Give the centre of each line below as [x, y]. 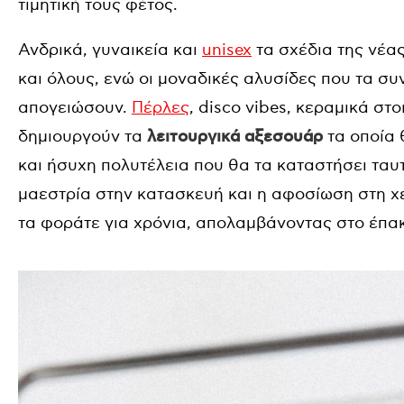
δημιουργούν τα [83, 137]
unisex [227, 50]
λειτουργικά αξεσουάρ [235, 138]
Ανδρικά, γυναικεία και [110, 50]
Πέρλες [161, 108]
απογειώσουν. [75, 108]
